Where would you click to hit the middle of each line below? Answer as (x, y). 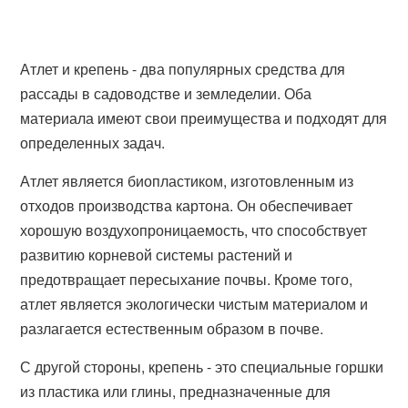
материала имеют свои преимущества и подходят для (204, 118)
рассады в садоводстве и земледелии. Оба (166, 93)
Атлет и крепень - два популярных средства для (183, 69)
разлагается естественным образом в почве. (172, 328)
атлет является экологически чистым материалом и (194, 304)
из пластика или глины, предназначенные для (176, 391)
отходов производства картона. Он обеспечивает (187, 205)
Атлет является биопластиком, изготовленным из (187, 181)
